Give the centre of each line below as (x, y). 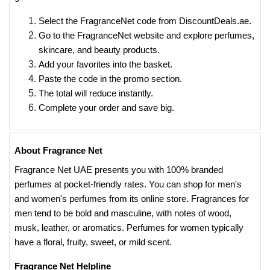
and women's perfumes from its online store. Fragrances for (132, 199)
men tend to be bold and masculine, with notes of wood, (123, 213)
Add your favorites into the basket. (105, 64)
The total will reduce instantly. (97, 93)
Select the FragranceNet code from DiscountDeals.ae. (145, 21)
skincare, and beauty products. (99, 50)
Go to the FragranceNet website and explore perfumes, (146, 35)
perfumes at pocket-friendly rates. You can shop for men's (128, 184)
